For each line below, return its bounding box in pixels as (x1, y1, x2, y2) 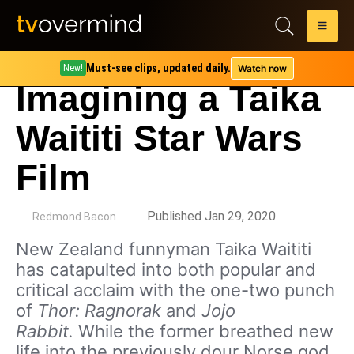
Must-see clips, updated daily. (86, 62, 232, 74)
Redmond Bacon (32, 210, 116, 223)
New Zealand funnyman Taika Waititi (16, 239, 311, 259)
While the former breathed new (78, 321, 333, 341)
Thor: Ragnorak (37, 300, 166, 321)
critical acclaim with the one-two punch (16, 280, 335, 300)
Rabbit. (16, 321, 78, 341)
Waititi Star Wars (16, 118, 303, 159)
